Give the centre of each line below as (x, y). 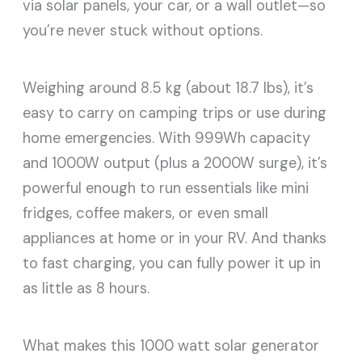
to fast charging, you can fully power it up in (172, 264)
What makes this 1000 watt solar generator (171, 346)
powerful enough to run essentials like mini (166, 189)
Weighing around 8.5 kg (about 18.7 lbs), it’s (168, 88)
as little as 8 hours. (86, 289)
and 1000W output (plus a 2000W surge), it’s (175, 164)
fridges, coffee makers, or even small (146, 214)
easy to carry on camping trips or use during (175, 114)
